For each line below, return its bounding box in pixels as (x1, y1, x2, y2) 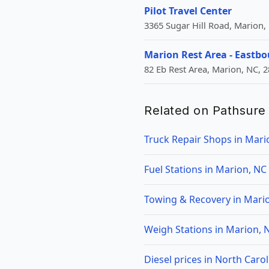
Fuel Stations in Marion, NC (144, 163, 267, 176)
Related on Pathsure (144, 103, 266, 118)
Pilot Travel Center (144, 4, 232, 17)
